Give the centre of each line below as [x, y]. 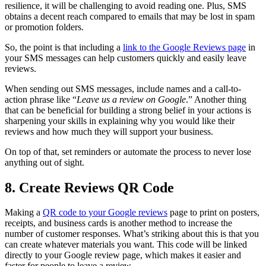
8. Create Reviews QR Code [89, 187]
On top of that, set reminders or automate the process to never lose [128, 151]
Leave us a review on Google [131, 99]
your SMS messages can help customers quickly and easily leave [126, 58]
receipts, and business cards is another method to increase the [118, 223]
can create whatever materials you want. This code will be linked [126, 245]
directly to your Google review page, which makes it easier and [123, 255]
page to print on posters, [213, 213]
